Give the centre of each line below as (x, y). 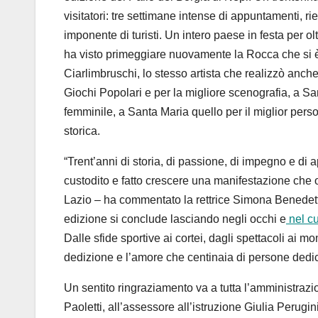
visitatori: (88, 16)
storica (81, 131)
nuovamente (202, 55)
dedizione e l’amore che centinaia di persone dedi (189, 258)
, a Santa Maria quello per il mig (192, 112)
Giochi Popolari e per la (125, 93)
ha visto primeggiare (116, 55)
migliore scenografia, (238, 93)
